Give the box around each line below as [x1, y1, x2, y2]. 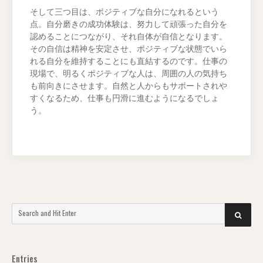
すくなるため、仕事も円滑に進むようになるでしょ [30, 94, 219, 103]
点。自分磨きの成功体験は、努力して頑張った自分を [30, 20, 227, 29]
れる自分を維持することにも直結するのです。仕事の [30, 57, 227, 66]
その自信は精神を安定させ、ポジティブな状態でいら [30, 45, 227, 54]
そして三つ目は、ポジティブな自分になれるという [30, 8, 219, 17]
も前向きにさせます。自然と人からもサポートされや [30, 82, 227, 91]
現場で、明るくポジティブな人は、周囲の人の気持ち [30, 69, 227, 79]
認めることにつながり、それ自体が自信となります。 [30, 32, 227, 42]
